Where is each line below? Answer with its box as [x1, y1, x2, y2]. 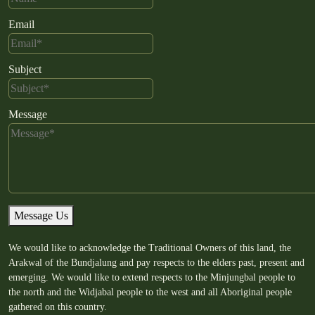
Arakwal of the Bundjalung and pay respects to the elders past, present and [8, 257, 304, 268]
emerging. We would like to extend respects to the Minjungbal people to [8, 271, 295, 283]
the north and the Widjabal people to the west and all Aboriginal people [8, 286, 292, 297]
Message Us [14, 209, 68, 221]
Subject [8, 63, 41, 75]
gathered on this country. [8, 301, 107, 312]
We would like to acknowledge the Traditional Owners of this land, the [8, 242, 291, 253]
